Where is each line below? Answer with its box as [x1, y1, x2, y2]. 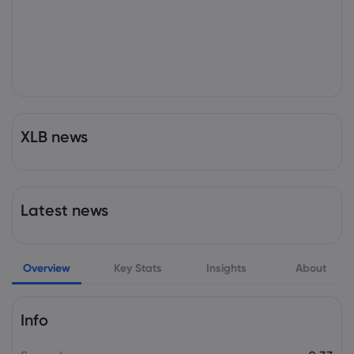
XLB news [21, 127, 88, 146]
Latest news [21, 201, 108, 220]
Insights [205, 261, 247, 275]
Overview [23, 261, 70, 275]
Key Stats [114, 261, 163, 275]
